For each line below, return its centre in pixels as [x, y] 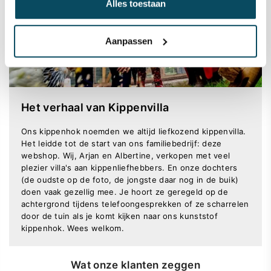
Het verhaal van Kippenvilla [95, 107]
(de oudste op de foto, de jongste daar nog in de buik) [130, 179]
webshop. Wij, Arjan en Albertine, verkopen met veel [126, 155]
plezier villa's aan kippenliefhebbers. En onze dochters [129, 167]
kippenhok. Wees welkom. [73, 228]
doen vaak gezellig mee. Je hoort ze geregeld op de [125, 191]
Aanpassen [129, 41]
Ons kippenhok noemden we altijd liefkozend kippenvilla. [134, 131]
